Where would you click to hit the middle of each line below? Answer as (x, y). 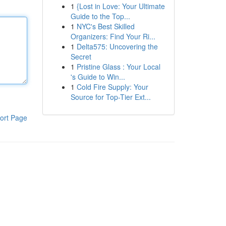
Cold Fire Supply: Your (112, 87)
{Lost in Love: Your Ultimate (121, 6)
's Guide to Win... (98, 77)
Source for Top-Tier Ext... (110, 97)
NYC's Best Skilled (105, 26)
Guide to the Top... (100, 16)
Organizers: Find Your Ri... (113, 36)
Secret (81, 56)
